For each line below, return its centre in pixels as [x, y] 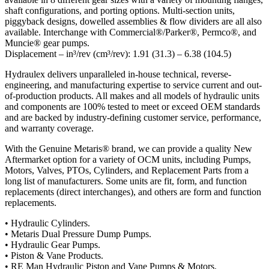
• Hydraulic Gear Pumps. [53, 244]
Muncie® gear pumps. [47, 43]
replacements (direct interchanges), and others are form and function [133, 192]
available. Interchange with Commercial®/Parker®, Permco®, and [131, 32]
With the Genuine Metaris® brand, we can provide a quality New [128, 148]
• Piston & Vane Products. [54, 255]
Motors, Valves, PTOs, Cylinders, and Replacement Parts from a [127, 170]
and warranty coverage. [49, 128]
